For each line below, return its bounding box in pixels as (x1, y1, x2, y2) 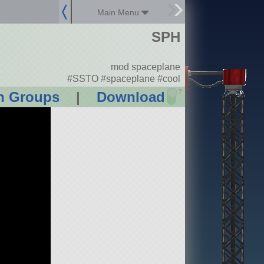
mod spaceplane (110, 62, 180, 72)
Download (96, 89, 165, 105)
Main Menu (97, 8, 142, 17)
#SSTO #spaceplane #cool (67, 73, 180, 84)
